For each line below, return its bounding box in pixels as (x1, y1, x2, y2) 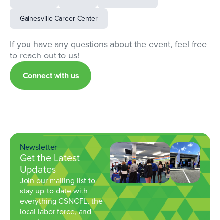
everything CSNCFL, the (20, 195, 103, 207)
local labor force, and (20, 206, 91, 218)
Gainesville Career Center (20, 13, 98, 24)
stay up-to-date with (20, 185, 88, 197)
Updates (20, 162, 56, 177)
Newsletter (20, 141, 57, 153)
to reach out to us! (10, 49, 79, 62)
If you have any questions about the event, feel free (10, 38, 207, 51)
